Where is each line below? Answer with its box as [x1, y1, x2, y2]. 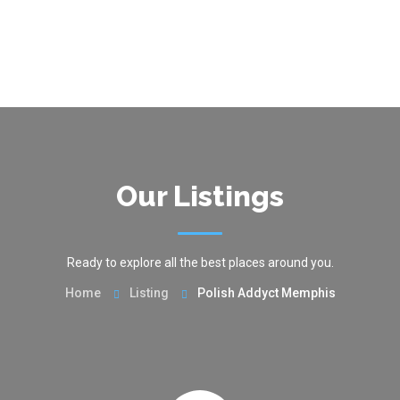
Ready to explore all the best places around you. [66, 255, 334, 270]
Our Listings [116, 179, 284, 212]
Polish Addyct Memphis [196, 286, 336, 300]
